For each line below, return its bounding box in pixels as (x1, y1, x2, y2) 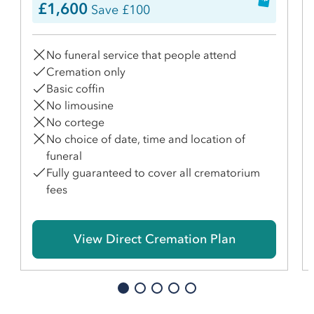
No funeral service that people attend (46, 48, 236, 62)
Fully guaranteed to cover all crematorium (46, 165, 260, 180)
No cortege (46, 115, 104, 130)
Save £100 (88, 2, 150, 18)
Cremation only (46, 64, 125, 79)
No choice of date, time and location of (46, 132, 245, 146)
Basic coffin (46, 81, 104, 96)
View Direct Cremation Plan (73, 231, 235, 247)
